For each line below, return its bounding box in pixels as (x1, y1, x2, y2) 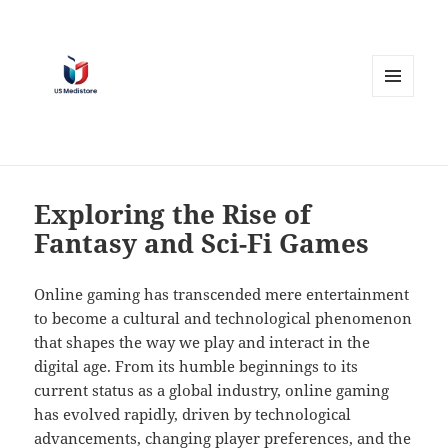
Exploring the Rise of (34, 196, 312, 233)
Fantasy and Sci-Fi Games (34, 225, 370, 262)
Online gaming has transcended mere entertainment (34, 284, 410, 305)
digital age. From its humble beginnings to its (34, 356, 359, 377)
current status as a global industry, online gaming (34, 380, 390, 401)
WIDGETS (372, 130, 429, 148)
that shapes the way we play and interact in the (34, 332, 371, 353)
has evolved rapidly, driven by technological (34, 404, 352, 425)
